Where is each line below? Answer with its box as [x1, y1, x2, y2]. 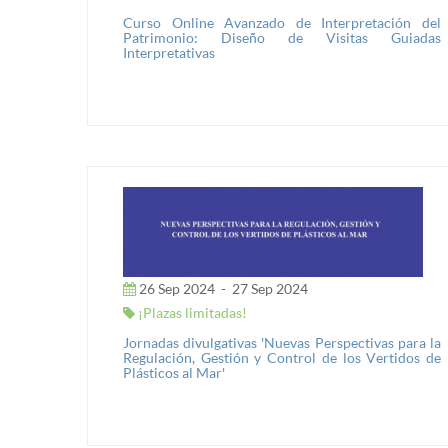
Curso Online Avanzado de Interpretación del [123, 14, 441, 31]
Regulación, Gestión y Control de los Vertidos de [123, 349, 441, 366]
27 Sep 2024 [229, 280, 308, 297]
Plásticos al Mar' [123, 364, 225, 381]
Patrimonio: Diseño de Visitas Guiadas [123, 29, 441, 46]
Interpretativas [123, 44, 215, 61]
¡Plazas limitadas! [135, 304, 247, 321]
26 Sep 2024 [136, 280, 218, 297]
